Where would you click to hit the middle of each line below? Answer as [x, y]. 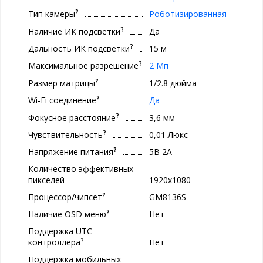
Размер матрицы [62, 83]
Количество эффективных [81, 168]
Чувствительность [65, 134]
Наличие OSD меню [67, 214]
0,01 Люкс [168, 134]
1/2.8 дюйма [173, 83]
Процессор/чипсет [65, 197]
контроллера [54, 242]
